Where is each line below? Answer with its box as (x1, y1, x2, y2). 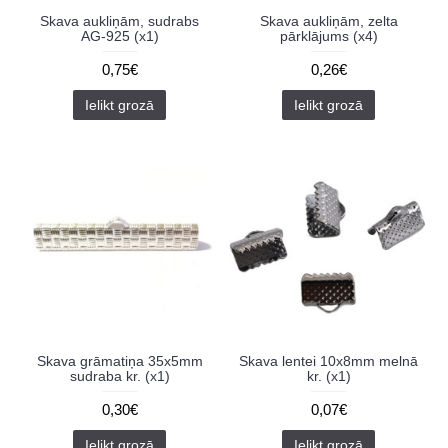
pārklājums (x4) (279, 28, 378, 44)
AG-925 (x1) (80, 28, 159, 44)
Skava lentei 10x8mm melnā (239, 353, 418, 369)
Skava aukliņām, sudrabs (40, 13, 199, 29)
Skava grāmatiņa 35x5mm (36, 353, 203, 369)
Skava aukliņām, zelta (259, 13, 398, 29)
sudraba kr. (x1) (69, 368, 170, 384)
